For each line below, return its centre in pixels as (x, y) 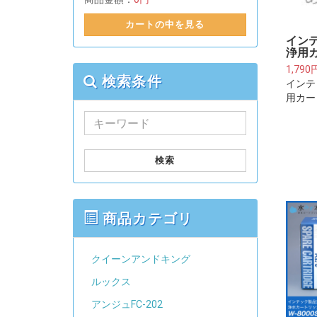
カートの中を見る (165, 25)
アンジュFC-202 (127, 305)
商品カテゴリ (145, 219)
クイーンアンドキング (141, 259)
